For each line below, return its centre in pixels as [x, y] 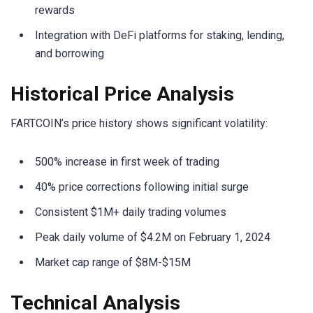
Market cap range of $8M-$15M [113, 262]
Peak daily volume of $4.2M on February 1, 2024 [153, 237]
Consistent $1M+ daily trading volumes [131, 212]
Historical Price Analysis [122, 94]
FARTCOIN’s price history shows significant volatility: [139, 123]
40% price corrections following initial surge [142, 187]
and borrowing [70, 53]
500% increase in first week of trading [127, 161]
